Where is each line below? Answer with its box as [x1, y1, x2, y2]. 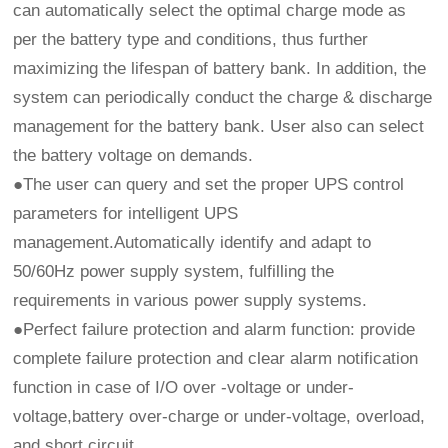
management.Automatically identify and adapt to [13, 232, 372, 252]
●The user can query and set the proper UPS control [13, 174, 405, 194]
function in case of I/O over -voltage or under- [13, 377, 355, 397]
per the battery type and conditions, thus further [13, 29, 369, 49]
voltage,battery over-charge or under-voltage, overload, [13, 406, 426, 426]
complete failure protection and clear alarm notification [13, 348, 419, 368]
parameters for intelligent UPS [13, 203, 239, 223]
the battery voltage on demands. [13, 145, 254, 165]
